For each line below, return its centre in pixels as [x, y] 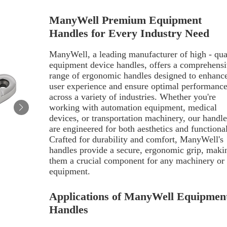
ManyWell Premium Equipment [125, 20]
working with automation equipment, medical [133, 107]
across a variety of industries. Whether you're [132, 97]
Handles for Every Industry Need [129, 33]
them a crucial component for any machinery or [137, 161]
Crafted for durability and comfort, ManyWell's [136, 139]
